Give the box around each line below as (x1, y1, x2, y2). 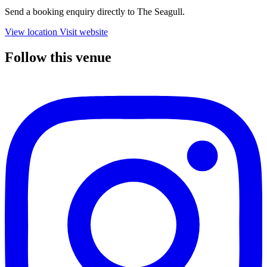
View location (5, 27, 57, 38)
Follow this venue (5, 49, 111, 66)
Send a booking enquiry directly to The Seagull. (5, 7, 185, 17)
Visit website (60, 27, 108, 38)
